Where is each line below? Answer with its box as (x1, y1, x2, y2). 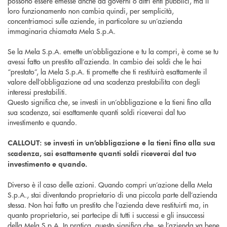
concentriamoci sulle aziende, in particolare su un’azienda (8, 16, 182, 26)
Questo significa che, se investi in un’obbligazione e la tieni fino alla (8, 97, 211, 107)
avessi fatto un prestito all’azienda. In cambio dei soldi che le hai (8, 56, 202, 67)
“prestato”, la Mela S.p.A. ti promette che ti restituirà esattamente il (8, 66, 207, 77)
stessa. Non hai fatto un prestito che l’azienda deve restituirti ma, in (8, 200, 208, 210)
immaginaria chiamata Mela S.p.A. (8, 26, 118, 36)
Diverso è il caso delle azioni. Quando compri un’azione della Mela (8, 179, 212, 190)
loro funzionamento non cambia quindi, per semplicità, (8, 6, 174, 16)
